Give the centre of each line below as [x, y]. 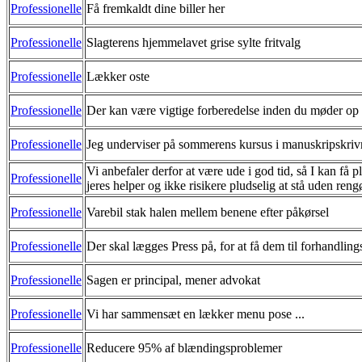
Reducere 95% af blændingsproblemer [184, 347]
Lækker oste [118, 76]
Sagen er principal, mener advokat [173, 280]
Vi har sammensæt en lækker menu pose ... [196, 314]
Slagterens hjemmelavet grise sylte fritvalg [194, 42]
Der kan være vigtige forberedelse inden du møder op [223, 110]
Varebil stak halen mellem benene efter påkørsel [208, 212]
